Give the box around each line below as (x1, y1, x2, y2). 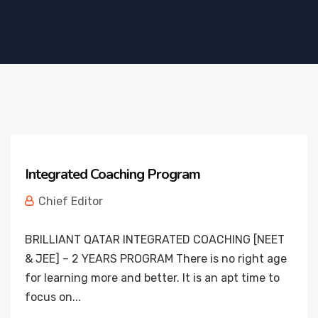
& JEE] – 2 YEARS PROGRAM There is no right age (25, 252, 287, 265)
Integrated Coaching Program (25, 165, 200, 184)
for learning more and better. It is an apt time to (25, 271, 280, 285)
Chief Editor (35, 194, 103, 208)
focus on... (25, 290, 81, 304)
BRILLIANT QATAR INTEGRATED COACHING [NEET (25, 233, 285, 246)
